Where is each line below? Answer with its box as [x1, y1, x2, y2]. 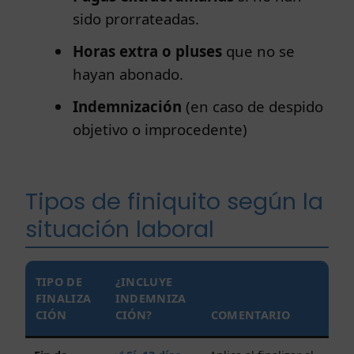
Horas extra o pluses [72, 41, 222, 62]
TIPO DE [35, 274, 82, 290]
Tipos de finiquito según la [25, 186, 323, 218]
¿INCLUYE [115, 274, 173, 290]
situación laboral [25, 213, 214, 246]
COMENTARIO [210, 307, 291, 323]
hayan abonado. [72, 64, 183, 85]
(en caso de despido [181, 96, 323, 117]
